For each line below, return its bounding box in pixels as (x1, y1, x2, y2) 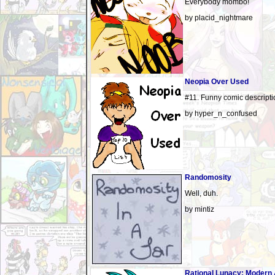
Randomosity (185, 173, 231, 182)
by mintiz (185, 205, 214, 214)
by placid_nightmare (185, 14, 253, 22)
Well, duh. (185, 189, 218, 198)
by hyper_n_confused (185, 109, 257, 118)
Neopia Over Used (185, 77, 249, 86)
